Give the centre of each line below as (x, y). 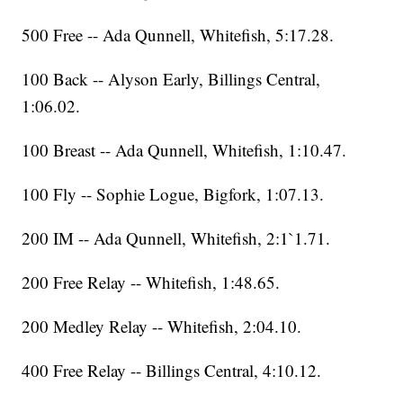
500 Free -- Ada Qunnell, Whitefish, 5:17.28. (178, 35)
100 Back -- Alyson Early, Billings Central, (171, 79)
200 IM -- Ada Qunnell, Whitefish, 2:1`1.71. (176, 238)
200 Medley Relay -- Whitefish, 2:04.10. (162, 327)
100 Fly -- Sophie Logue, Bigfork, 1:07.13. (173, 194)
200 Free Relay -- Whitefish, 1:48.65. (151, 282)
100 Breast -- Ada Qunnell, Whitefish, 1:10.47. (184, 150)
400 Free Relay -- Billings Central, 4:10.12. (172, 371)
